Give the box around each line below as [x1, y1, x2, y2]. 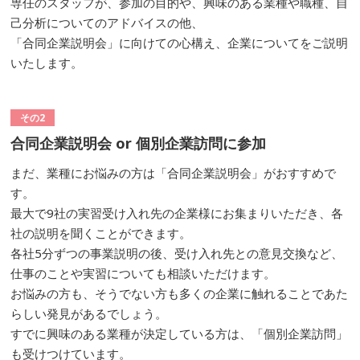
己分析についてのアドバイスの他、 [10, 14, 203, 31]
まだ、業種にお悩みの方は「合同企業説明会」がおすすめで [10, 165, 336, 181]
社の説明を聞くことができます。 [10, 225, 191, 241]
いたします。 [10, 55, 83, 71]
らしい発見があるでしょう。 [10, 305, 167, 321]
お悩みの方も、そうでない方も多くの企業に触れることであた [10, 285, 348, 301]
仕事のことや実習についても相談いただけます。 [10, 265, 276, 281]
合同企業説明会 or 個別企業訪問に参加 [10, 133, 266, 153]
